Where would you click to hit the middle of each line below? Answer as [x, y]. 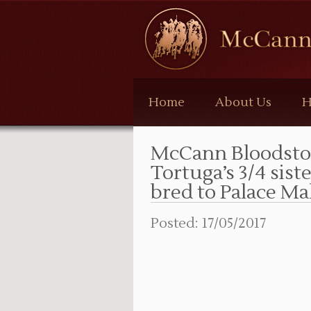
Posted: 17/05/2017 [208, 224]
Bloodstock [178, 36]
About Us [243, 102]
